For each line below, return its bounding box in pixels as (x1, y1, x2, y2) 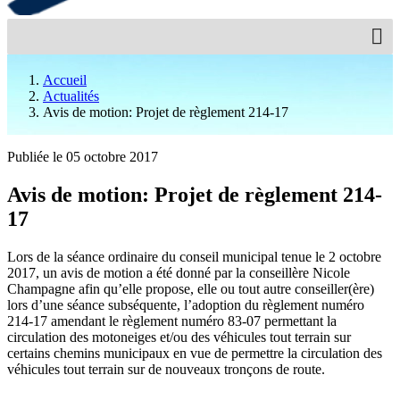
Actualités (43, 87, 99, 104)
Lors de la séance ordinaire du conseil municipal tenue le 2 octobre (7, 248, 381, 264)
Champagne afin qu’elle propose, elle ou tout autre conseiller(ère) (7, 280, 374, 296)
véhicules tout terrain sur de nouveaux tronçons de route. (7, 361, 325, 377)
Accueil (43, 71, 87, 87)
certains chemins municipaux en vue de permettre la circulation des (7, 345, 382, 361)
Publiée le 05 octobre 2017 (7, 148, 158, 164)
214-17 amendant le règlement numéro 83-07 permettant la (7, 312, 337, 329)
